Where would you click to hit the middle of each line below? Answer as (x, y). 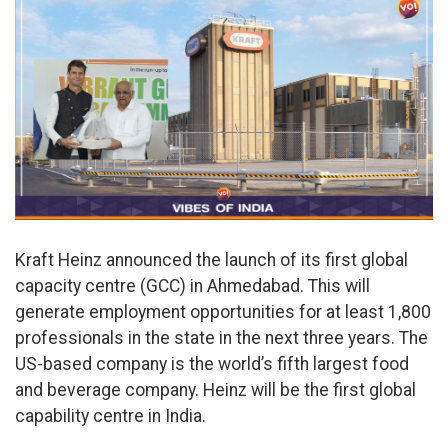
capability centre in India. (110, 415)
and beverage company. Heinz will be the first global (215, 389)
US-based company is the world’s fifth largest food (212, 363)
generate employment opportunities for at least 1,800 (223, 311)
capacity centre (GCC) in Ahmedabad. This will (192, 285)
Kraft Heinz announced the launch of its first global (211, 259)
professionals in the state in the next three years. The (221, 337)
